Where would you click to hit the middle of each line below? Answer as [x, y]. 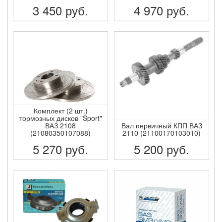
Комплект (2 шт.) [60, 110]
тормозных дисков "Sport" [60, 118]
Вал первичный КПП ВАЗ [162, 125]
